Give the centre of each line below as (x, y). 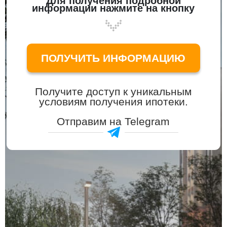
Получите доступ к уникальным (113, 92)
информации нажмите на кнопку (113, 8)
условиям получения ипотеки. (113, 102)
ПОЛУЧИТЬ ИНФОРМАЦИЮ (113, 58)
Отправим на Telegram (113, 121)
